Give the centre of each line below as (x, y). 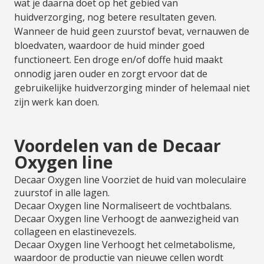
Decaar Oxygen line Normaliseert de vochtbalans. (123, 206)
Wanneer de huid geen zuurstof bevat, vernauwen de (132, 31)
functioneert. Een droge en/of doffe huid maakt (118, 60)
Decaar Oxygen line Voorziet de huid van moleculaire (130, 180)
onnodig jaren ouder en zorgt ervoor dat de (111, 74)
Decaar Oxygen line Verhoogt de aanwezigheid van (126, 219)
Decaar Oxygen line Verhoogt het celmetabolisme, (125, 245)
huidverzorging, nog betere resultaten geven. (115, 17)
